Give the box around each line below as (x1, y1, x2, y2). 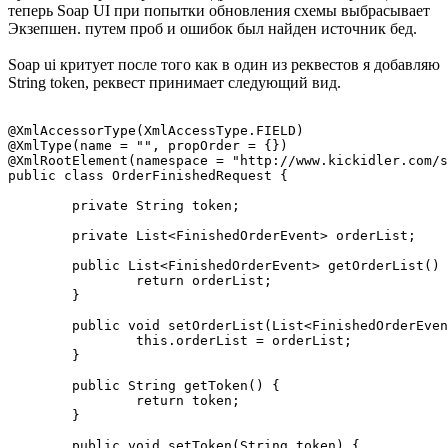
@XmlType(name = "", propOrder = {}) (8, 137, 288, 153)
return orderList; (8, 272, 136, 288)
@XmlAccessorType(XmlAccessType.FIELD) (8, 122, 304, 138)
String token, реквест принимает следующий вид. (8, 73, 341, 91)
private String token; (8, 197, 72, 213)
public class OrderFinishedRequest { (8, 167, 288, 183)
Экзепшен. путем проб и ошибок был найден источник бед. (8, 19, 417, 37)
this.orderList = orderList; (8, 332, 136, 348)
